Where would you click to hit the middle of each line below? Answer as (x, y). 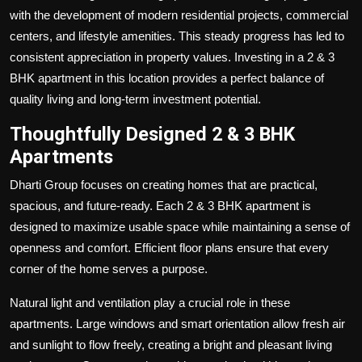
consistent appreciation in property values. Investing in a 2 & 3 (172, 57)
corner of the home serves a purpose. (109, 268)
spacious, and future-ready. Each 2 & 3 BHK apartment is (160, 205)
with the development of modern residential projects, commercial (179, 15)
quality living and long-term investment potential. (135, 99)
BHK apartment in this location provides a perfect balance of (167, 78)
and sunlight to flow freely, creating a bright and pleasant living (171, 344)
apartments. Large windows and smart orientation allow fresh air (177, 323)
